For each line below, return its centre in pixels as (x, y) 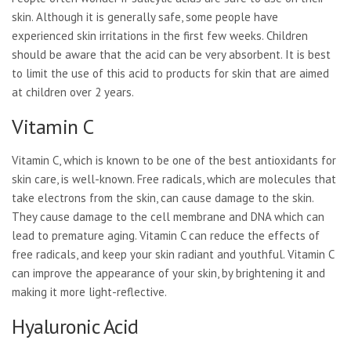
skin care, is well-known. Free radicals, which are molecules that (174, 179)
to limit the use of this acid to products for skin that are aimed (170, 73)
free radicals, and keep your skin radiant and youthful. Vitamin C (173, 254)
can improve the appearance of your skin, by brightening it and (168, 273)
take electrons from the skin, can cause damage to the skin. (163, 198)
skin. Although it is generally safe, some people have (145, 17)
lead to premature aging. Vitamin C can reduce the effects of (166, 235)
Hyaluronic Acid (75, 326)
